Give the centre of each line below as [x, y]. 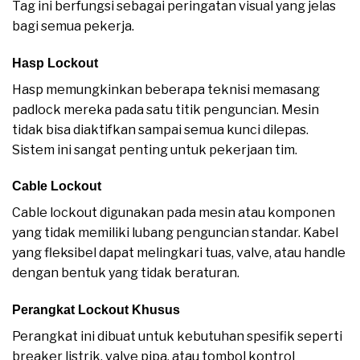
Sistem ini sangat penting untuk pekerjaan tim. [155, 149]
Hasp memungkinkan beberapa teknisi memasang [166, 89]
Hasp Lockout [55, 63]
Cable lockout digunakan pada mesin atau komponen [174, 213]
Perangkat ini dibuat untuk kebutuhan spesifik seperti [177, 337]
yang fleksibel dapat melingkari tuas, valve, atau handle [179, 253]
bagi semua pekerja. [73, 26]
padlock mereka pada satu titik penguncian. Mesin [166, 109]
